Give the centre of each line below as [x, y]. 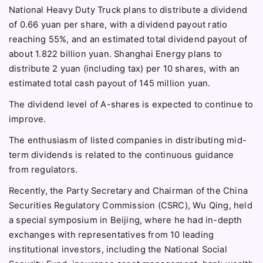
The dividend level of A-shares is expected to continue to [131, 104]
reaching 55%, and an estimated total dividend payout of [128, 39]
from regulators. [43, 170]
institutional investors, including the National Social [118, 250]
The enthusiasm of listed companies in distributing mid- [128, 141]
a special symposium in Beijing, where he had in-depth [126, 220]
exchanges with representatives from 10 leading [112, 235]
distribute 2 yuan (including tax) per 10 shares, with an [124, 68]
